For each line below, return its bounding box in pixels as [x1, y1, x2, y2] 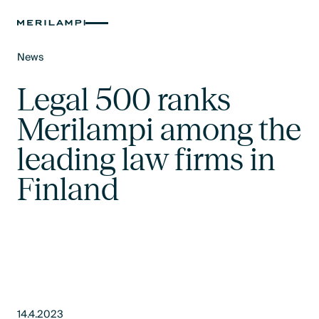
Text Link [17, 63, 59, 81]
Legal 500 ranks [17, 80, 231, 118]
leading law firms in [17, 140, 276, 178]
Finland [17, 169, 120, 208]
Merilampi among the [17, 110, 302, 148]
